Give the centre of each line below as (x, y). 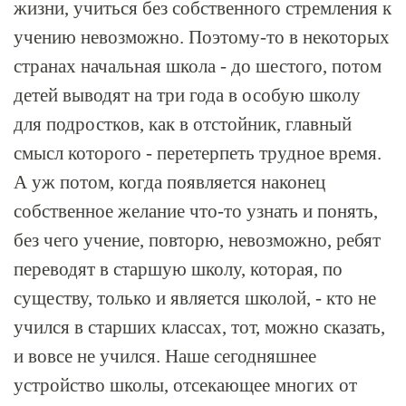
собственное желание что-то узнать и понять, (196, 211)
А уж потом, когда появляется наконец (169, 182)
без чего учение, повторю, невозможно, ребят (197, 240)
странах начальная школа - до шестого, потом (198, 66)
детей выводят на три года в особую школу (187, 95)
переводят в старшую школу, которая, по (178, 269)
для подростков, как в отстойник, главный (183, 124)
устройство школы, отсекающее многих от (185, 385)
